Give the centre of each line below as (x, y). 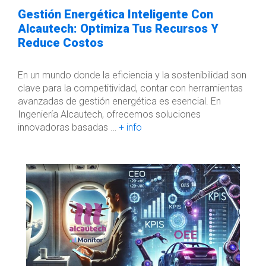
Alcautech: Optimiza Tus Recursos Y (118, 28)
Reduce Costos (61, 43)
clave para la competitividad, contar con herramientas (130, 88)
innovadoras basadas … (68, 127)
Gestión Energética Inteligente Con (115, 14)
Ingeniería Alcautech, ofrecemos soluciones (109, 114)
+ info (130, 127)
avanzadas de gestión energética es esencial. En (119, 101)
